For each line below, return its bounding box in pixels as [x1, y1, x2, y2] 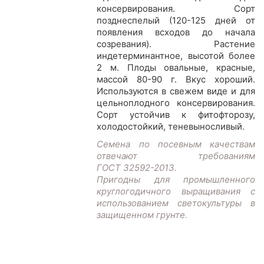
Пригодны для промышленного [97, 174, 255, 186]
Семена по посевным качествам [97, 138, 255, 150]
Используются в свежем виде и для [97, 85, 255, 97]
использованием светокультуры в [97, 197, 255, 209]
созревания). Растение [97, 38, 255, 50]
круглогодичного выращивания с [97, 186, 255, 197]
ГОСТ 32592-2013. [97, 162, 177, 174]
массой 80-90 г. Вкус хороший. [97, 74, 255, 85]
